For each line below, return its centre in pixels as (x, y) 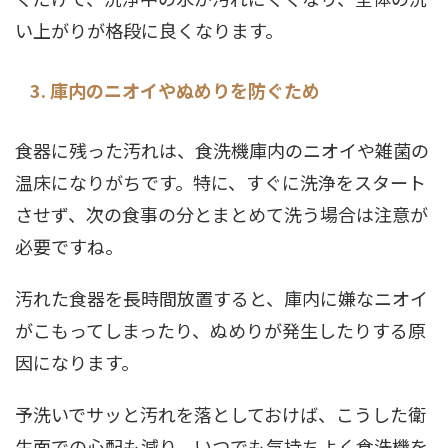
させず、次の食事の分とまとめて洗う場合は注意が (221, 214)
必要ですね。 (69, 246)
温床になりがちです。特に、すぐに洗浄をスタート (220, 182)
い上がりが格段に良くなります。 (149, 30)
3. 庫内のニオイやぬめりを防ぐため (175, 90)
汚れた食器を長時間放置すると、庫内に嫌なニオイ (221, 298)
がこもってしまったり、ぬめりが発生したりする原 (220, 330)
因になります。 (77, 362)
